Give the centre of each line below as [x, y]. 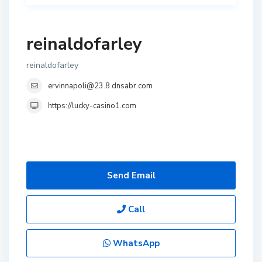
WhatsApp [135, 243]
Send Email [131, 175]
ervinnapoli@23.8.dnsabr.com [100, 86]
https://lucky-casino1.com [92, 106]
